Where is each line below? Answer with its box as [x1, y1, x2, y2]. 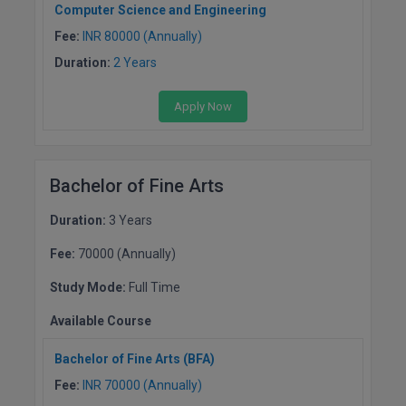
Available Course [50, 313, 151, 328]
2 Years [113, 54, 157, 70]
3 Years [109, 212, 152, 227]
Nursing [18, 350, 62, 364]
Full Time [129, 279, 180, 295]
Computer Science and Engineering [54, 2, 266, 17]
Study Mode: [50, 279, 129, 295]
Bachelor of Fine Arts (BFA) [54, 351, 215, 366]
